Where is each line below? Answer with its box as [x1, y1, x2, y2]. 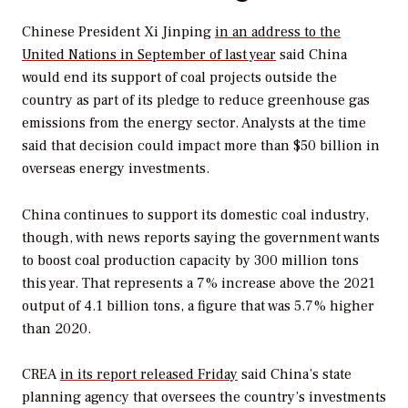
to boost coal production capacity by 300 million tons [22, 250, 359, 270]
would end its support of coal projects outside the [22, 67, 337, 87]
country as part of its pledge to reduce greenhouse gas [22, 90, 370, 109]
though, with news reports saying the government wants [22, 228, 380, 247]
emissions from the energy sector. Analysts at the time [22, 113, 366, 132]
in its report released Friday [60, 365, 238, 384]
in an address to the [215, 22, 341, 41]
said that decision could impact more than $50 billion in [22, 136, 380, 155]
